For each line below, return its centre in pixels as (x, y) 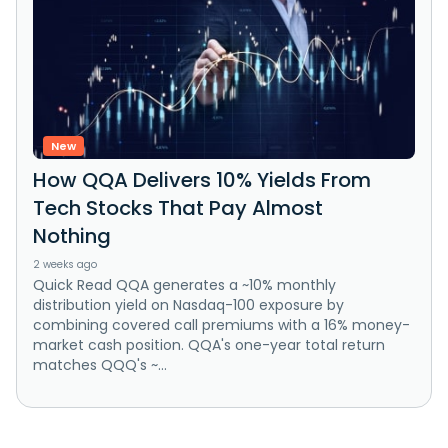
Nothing (72, 235)
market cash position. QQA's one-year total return (209, 344)
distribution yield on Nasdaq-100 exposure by (188, 304)
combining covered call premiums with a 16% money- (221, 324)
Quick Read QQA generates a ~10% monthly (184, 284)
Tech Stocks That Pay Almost (178, 207)
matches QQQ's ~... (100, 364)
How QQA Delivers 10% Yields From (202, 179)
